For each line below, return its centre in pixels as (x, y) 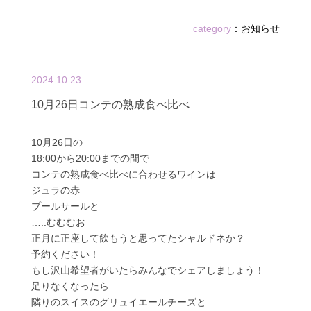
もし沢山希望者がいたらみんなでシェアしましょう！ (148, 270)
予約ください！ (65, 254)
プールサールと (65, 206)
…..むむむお (58, 222)
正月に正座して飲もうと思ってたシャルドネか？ (138, 238)
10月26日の (57, 142)
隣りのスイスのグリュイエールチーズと (118, 302)
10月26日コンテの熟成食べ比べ (110, 104)
